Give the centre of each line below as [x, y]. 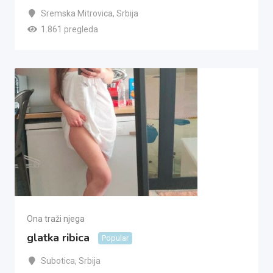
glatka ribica [58, 238]
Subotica [58, 261]
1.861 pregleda [69, 29]
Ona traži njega [56, 219]
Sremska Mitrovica [76, 13]
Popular [115, 238]
